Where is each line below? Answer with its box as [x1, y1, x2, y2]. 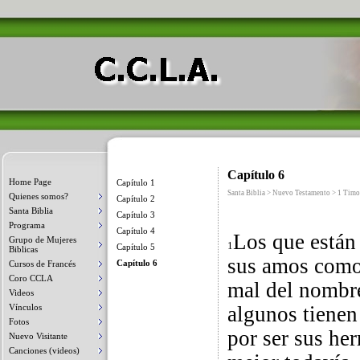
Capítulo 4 [117, 226, 155, 235]
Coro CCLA [9, 273, 53, 283]
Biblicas [9, 244, 38, 254]
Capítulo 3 [117, 210, 155, 219]
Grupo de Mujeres [9, 235, 76, 244]
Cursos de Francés [9, 259, 76, 268]
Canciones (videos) [9, 346, 80, 355]
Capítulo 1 [117, 178, 155, 187]
